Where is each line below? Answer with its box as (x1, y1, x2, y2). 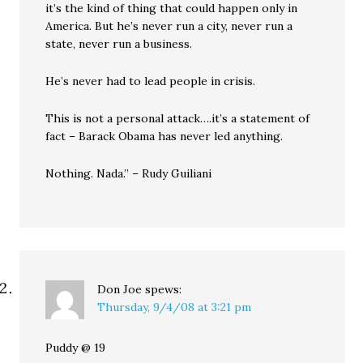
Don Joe (97, 282, 143, 297)
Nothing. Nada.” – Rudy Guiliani (45, 166, 212, 181)
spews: (145, 282, 182, 297)
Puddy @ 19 (45, 340, 106, 355)
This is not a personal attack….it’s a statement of (45, 111, 310, 126)
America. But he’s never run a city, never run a (45, 19, 293, 33)
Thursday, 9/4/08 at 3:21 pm (97, 300, 252, 314)
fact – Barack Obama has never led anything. (45, 129, 284, 143)
